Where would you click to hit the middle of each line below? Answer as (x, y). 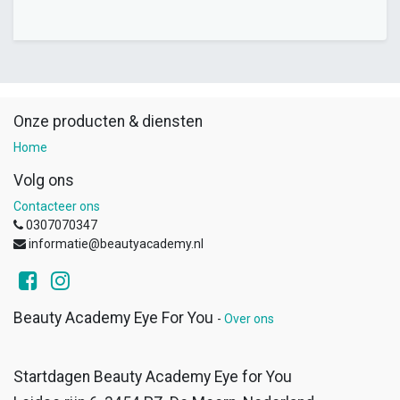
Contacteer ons (57, 206)
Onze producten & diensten (108, 121)
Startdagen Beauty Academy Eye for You (153, 377)
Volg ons (44, 180)
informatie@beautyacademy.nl (116, 244)
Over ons (249, 319)
